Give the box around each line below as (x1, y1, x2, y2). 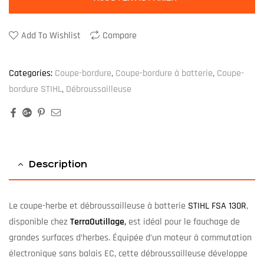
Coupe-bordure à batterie (115, 67, 213, 80)
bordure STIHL (9, 83, 62, 96)
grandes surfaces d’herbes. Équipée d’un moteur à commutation (9, 232, 252, 245)
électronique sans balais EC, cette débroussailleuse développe (9, 247, 247, 260)
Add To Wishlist (21, 29, 81, 42)
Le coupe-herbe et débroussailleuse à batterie (9, 200, 188, 213)
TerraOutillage (70, 216, 124, 229)
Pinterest (47, 106, 82, 119)
